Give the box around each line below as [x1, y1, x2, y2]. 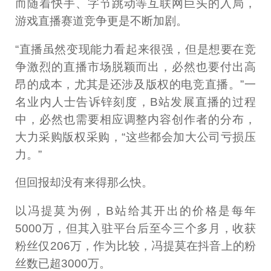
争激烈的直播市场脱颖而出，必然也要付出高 [15, 60, 256, 73]
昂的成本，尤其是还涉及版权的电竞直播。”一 [15, 77, 256, 91]
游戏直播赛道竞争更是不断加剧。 [15, 14, 188, 27]
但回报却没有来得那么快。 [15, 176, 154, 189]
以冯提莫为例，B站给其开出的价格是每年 [15, 204, 256, 218]
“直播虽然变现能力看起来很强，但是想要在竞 [15, 42, 256, 56]
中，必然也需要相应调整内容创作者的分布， [15, 113, 256, 126]
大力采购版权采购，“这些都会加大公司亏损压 [15, 130, 256, 143]
